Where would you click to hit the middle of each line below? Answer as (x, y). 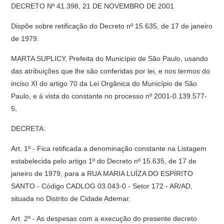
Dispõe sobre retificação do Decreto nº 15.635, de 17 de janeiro (112, 26)
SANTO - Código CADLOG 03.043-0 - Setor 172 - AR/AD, (102, 186)
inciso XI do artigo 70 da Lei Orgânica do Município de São (104, 83)
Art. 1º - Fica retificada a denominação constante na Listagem (109, 148)
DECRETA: (28, 128)
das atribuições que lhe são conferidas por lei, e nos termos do (111, 71)
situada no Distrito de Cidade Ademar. (71, 198)
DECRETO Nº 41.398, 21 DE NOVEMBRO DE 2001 (93, 6)
